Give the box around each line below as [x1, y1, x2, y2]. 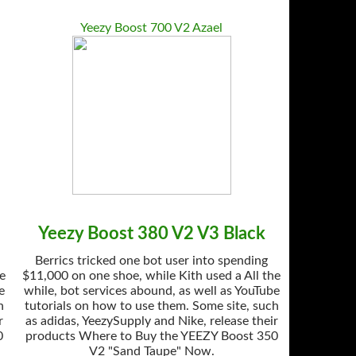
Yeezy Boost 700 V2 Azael [80, 21, 223, 34]
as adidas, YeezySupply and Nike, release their [25, 315, 278, 327]
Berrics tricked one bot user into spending [35, 254, 269, 267]
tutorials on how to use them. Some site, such [24, 300, 279, 312]
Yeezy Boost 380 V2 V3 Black [37, 225, 265, 242]
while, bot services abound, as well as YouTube [23, 284, 280, 297]
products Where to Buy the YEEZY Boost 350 [25, 330, 278, 342]
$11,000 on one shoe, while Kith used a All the [22, 269, 281, 282]
